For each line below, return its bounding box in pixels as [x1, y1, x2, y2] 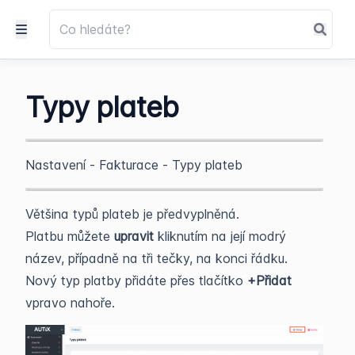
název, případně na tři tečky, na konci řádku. [25, 250, 288, 266]
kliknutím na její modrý [154, 228, 286, 244]
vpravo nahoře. [25, 295, 115, 311]
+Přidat [247, 273, 292, 288]
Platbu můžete [25, 228, 114, 244]
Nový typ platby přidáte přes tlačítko [25, 273, 247, 288]
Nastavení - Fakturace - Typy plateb [25, 157, 242, 173]
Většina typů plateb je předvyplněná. [25, 206, 243, 222]
